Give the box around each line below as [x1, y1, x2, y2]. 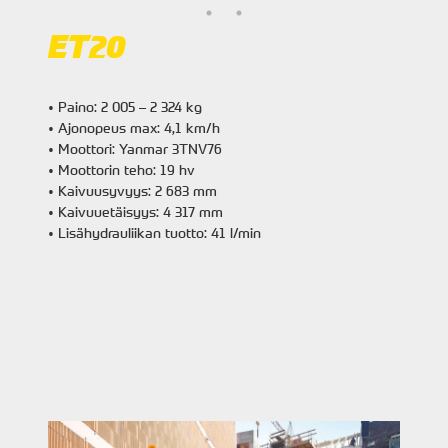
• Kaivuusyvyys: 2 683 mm [48, 181, 217, 200]
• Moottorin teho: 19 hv [48, 160, 195, 179]
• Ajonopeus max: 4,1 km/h [48, 118, 220, 137]
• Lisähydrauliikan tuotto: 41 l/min [48, 223, 261, 242]
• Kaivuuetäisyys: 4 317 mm [48, 202, 223, 221]
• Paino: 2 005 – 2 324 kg [48, 97, 206, 116]
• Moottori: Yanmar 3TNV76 [48, 139, 222, 158]
